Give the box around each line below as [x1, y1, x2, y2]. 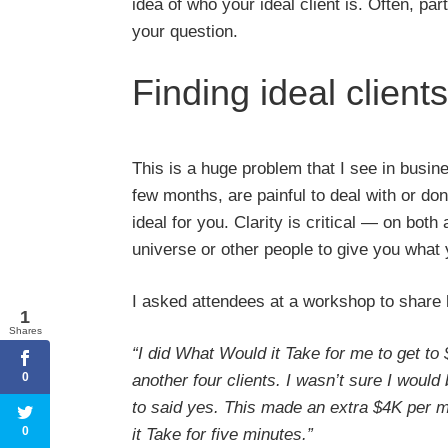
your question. [132, 22, 238, 41]
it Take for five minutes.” [132, 425, 313, 444]
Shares [8, 325, 42, 336]
